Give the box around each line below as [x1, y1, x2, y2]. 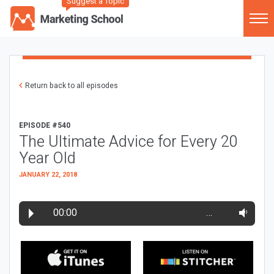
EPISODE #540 [19, 120, 70, 131]
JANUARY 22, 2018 [19, 169, 77, 180]
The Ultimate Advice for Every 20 [19, 131, 238, 154]
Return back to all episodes [25, 80, 118, 91]
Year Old [19, 147, 76, 170]
